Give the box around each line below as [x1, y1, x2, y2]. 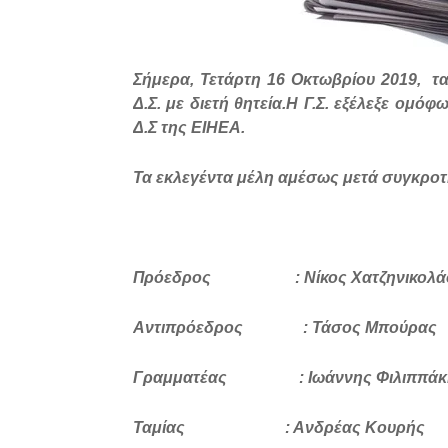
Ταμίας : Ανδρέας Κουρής [133, 419, 425, 436]
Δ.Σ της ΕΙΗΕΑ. [133, 119, 245, 136]
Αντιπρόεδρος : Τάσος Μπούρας [133, 319, 437, 336]
